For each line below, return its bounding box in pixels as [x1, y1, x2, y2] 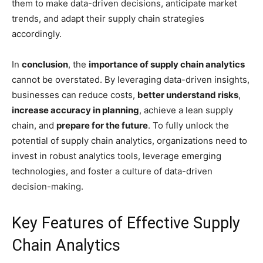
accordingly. [12, 28, 62, 39]
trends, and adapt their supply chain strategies [12, 13, 204, 24]
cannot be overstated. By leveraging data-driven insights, [12, 74, 249, 85]
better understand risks [137, 89, 238, 100]
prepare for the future [56, 120, 148, 131]
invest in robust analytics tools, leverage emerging [12, 150, 221, 161]
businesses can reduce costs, [12, 89, 137, 100]
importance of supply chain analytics [89, 59, 245, 70]
